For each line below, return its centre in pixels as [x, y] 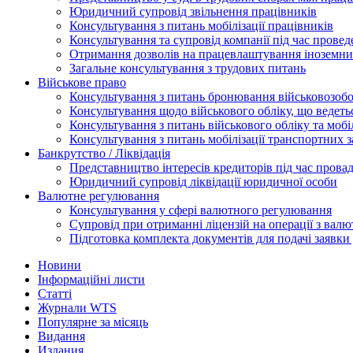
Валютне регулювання [98, 195]
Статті [55, 293]
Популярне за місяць [93, 321]
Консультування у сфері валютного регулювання [201, 210]
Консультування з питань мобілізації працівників [201, 25]
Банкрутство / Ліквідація [104, 153]
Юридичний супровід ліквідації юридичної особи [203, 181]
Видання [61, 336]
